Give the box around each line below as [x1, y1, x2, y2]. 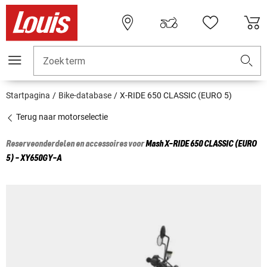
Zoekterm [43, 55, 86, 67]
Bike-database [58, 91, 111, 101]
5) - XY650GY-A [6, 154, 61, 164]
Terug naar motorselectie [14, 112, 108, 122]
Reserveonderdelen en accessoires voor [6, 139, 145, 150]
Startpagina [6, 91, 50, 101]
